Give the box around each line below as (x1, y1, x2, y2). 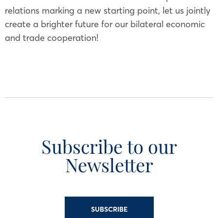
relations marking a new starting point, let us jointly (5, 4, 210, 16)
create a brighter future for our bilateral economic (5, 18, 205, 30)
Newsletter (65, 152, 153, 177)
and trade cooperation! (5, 32, 98, 43)
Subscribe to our (41, 133, 177, 159)
